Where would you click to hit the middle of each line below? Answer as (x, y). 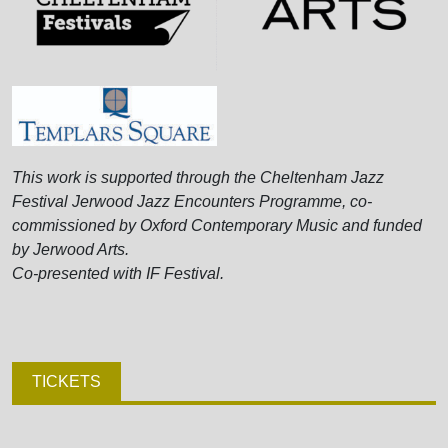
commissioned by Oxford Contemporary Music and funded (217, 226)
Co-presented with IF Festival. (118, 274)
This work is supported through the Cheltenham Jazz (198, 178)
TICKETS (66, 382)
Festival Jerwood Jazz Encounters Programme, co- (192, 202)
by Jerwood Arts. (70, 250)
